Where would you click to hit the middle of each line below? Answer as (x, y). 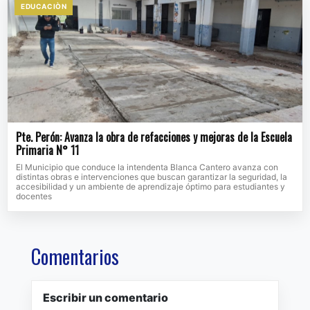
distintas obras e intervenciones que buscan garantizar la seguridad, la (152, 177)
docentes (34, 197)
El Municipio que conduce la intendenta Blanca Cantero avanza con (147, 167)
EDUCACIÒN (44, 7)
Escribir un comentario (106, 298)
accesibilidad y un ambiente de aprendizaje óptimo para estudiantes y (151, 187)
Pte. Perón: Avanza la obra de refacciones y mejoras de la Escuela (154, 137)
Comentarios (75, 257)
